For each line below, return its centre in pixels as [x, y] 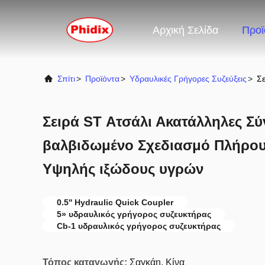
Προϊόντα [102, 79]
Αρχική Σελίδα [185, 30]
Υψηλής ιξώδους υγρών [123, 169]
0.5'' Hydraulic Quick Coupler [115, 202]
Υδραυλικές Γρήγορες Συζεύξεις [188, 79]
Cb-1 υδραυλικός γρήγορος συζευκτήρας [139, 226]
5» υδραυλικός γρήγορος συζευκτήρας [134, 214]
